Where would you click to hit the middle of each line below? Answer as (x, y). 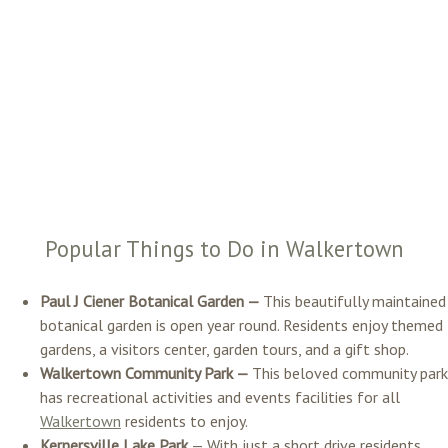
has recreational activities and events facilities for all (220, 396)
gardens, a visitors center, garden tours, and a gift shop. (224, 348)
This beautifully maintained (354, 300)
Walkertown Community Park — (146, 372)
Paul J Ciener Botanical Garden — (151, 300)
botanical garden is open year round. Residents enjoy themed (241, 324)
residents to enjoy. (184, 420)
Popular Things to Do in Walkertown (224, 248)
